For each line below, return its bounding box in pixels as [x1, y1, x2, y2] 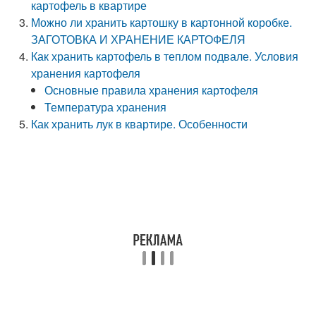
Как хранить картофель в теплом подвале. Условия [31, 48, 299, 64]
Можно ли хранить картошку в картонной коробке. [31, 14, 293, 30]
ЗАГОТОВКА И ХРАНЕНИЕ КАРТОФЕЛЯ [31, 31, 246, 47]
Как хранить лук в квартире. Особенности [31, 116, 248, 132]
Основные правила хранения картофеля [44, 82, 259, 98]
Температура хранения [44, 99, 167, 115]
